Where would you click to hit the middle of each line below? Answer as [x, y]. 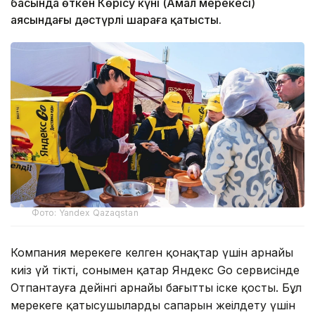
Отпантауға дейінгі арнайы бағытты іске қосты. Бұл [156, 287]
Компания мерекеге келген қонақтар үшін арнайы [152, 252]
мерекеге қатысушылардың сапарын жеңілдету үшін [153, 305]
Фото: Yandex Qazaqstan [85, 212]
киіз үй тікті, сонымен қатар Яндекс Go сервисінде [155, 270]
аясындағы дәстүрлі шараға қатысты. [116, 19]
